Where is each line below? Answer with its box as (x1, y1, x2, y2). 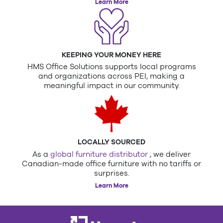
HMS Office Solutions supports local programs (27, 62, 196, 71)
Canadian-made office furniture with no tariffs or (22, 159, 201, 168)
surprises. (94, 168, 129, 177)
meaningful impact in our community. (43, 81, 180, 90)
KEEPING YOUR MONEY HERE (62, 50, 161, 59)
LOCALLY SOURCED (78, 138, 145, 146)
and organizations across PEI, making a (38, 72, 185, 81)
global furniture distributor (50, 149, 150, 158)
